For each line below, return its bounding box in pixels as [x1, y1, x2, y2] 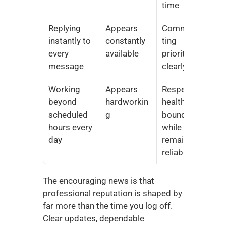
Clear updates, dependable [42, 213, 144, 223]
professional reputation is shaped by [42, 188, 182, 198]
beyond [48, 97, 77, 107]
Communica [161, 23, 208, 33]
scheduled [48, 109, 88, 120]
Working [48, 84, 80, 94]
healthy [161, 97, 189, 107]
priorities [161, 48, 196, 59]
